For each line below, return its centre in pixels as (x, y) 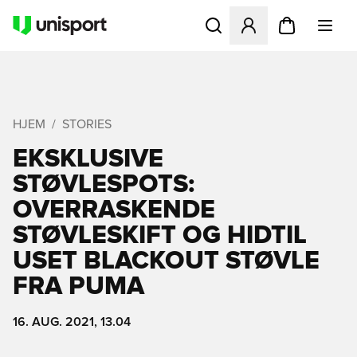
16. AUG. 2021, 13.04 (72, 322)
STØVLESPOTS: (104, 185)
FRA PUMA (78, 287)
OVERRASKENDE (114, 210)
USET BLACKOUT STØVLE (166, 261)
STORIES (87, 124)
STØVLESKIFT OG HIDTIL (160, 236)
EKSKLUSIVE (88, 159)
